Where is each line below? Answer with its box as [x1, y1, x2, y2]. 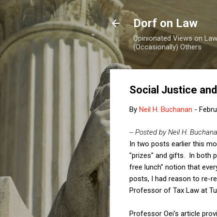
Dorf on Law [133, 16, 198, 30]
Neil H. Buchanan [139, 105, 192, 114]
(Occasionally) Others [133, 43, 201, 51]
